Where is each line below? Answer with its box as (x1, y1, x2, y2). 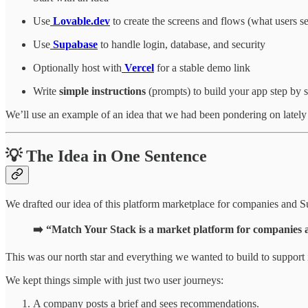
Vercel (124, 62, 154, 74)
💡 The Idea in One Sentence (5, 147, 207, 166)
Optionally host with (33, 62, 122, 74)
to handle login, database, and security (98, 38, 265, 51)
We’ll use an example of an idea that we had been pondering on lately (5, 109, 307, 121)
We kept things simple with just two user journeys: (5, 274, 223, 287)
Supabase (53, 38, 98, 51)
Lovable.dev (53, 15, 110, 27)
